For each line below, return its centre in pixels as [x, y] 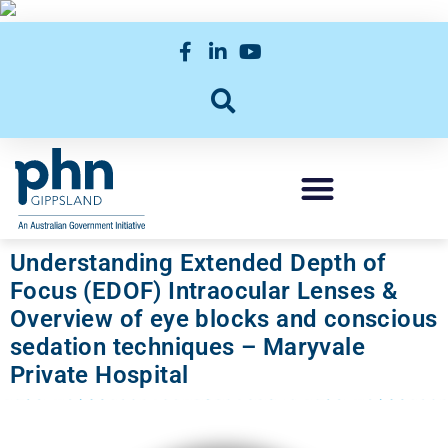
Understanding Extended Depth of [198, 263]
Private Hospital [99, 375]
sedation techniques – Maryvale [187, 347]
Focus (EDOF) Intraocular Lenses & [204, 291]
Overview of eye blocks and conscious [224, 319]
